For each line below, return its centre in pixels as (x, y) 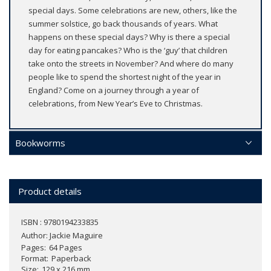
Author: (35, 235)
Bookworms (40, 142)
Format (34, 258)
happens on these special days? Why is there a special (129, 37)
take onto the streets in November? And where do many (131, 63)
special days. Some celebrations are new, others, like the (133, 10)
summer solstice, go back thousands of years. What (123, 23)
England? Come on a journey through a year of (114, 90)
